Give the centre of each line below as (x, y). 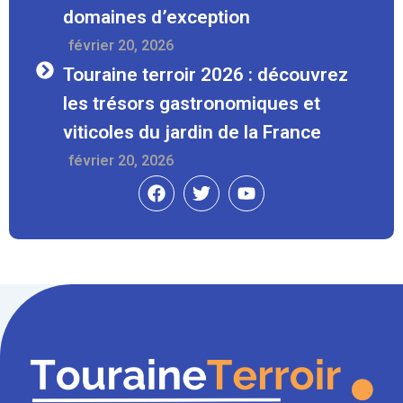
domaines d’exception (157, 17)
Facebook (195, 183)
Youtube (278, 183)
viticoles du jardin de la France (192, 132)
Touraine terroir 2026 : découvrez (206, 74)
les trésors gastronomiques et (192, 103)
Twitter (229, 183)
